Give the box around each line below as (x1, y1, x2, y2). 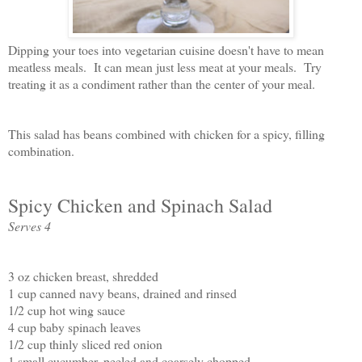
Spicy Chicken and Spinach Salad (8, 192, 272, 218)
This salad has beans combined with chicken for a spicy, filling (8, 124, 325, 142)
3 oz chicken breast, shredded (8, 267, 158, 284)
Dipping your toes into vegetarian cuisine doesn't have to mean (8, 40, 324, 58)
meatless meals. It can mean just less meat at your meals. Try (8, 57, 322, 75)
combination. (8, 141, 82, 159)
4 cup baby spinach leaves (8, 318, 141, 335)
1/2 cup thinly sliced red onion (8, 335, 162, 352)
